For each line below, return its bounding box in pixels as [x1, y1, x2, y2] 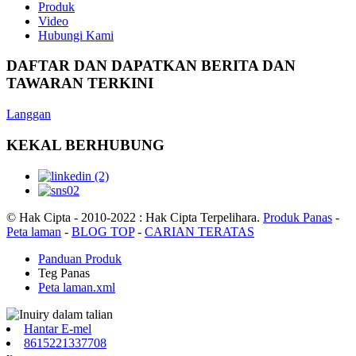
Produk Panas [263, 210, 332, 224]
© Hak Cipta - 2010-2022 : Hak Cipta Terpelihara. [6, 210, 260, 224]
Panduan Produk [38, 251, 122, 265]
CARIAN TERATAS [145, 224, 254, 238]
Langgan [6, 107, 51, 122]
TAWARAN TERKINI [6, 75, 153, 92]
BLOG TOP [72, 224, 134, 238]
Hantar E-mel [24, 321, 91, 335]
